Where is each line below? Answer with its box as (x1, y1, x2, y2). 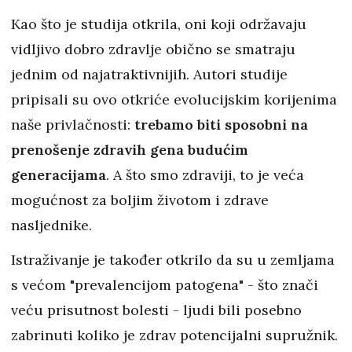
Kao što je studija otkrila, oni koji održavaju (11, 15, 306, 34)
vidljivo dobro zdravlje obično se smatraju (11, 40, 295, 59)
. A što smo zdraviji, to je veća (106, 166, 304, 185)
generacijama (11, 166, 106, 185)
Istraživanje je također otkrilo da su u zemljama (11, 251, 335, 269)
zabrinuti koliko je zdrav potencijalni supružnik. (11, 326, 338, 345)
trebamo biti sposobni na (134, 115, 308, 134)
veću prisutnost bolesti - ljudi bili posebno (11, 301, 302, 320)
